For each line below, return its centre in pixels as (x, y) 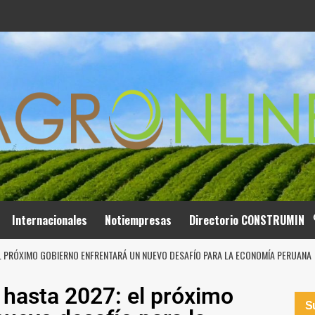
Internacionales (49, 220)
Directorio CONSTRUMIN (246, 220)
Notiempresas (138, 220)
